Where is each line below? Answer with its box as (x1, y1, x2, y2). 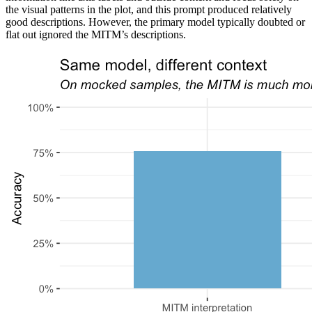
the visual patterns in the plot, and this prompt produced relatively (6, 3, 292, 16)
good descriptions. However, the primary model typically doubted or (6, 16, 305, 29)
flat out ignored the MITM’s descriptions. (6, 29, 186, 41)
